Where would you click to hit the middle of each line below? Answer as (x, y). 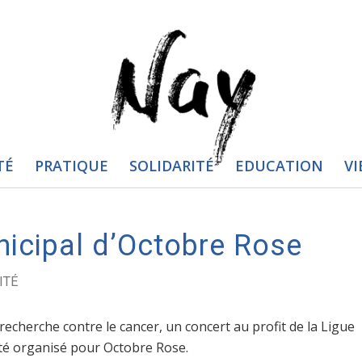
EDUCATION (279, 166)
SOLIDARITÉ (171, 166)
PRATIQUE (71, 166)
